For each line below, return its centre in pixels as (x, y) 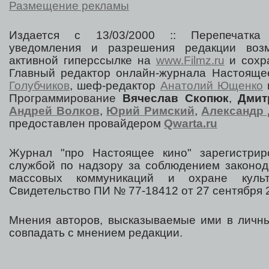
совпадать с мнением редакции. (96, 233)
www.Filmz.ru (190, 61)
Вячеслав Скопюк (175, 98)
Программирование (66, 98)
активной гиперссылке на (83, 61)
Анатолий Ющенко (212, 86)
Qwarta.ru (191, 124)
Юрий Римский (150, 111)
